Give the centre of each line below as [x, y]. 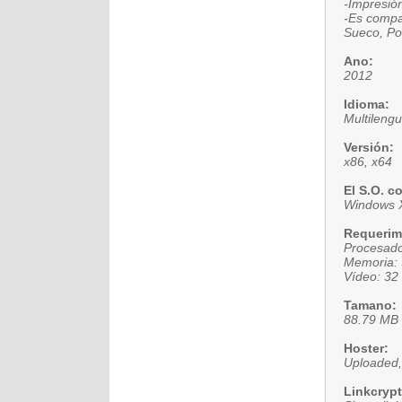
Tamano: [370, 305]
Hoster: [366, 348]
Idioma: [367, 104]
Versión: [369, 147]
